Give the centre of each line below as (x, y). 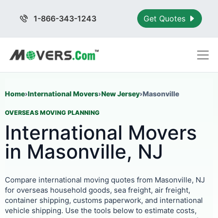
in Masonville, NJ (84, 152)
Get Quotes (166, 18)
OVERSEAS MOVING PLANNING (52, 113)
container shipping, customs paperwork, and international (104, 200)
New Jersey (120, 94)
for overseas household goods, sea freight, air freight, (98, 190)
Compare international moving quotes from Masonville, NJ (105, 180)
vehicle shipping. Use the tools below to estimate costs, (101, 210)
